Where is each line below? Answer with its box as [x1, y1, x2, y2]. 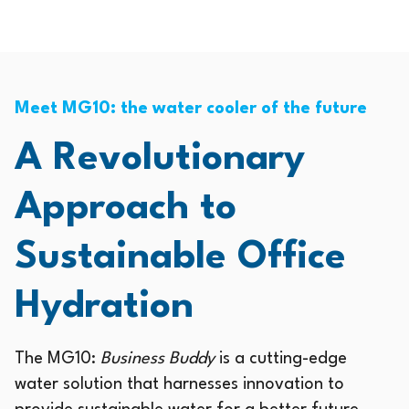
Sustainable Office [15, 237, 346, 277]
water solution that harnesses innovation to [15, 375, 344, 393]
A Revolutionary [15, 139, 305, 178]
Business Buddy [100, 350, 219, 367]
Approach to [15, 188, 236, 227]
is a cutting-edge [219, 350, 347, 367]
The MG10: [15, 350, 100, 367]
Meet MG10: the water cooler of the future [15, 100, 367, 117]
